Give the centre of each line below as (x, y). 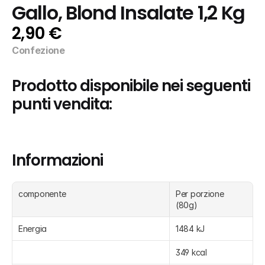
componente (43, 194)
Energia (33, 229)
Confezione (38, 50)
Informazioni (57, 160)
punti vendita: (62, 104)
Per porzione (200, 194)
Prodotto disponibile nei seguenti (131, 86)
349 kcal (191, 252)
